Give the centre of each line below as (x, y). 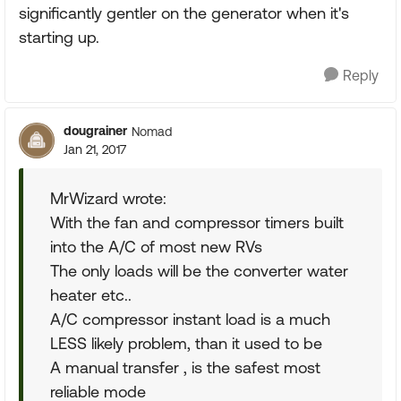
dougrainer (95, 131)
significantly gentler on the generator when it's (184, 13)
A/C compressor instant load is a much (190, 319)
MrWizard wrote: (108, 198)
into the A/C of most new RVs (156, 247)
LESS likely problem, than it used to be (186, 343)
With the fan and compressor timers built (197, 222)
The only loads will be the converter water (199, 271)
